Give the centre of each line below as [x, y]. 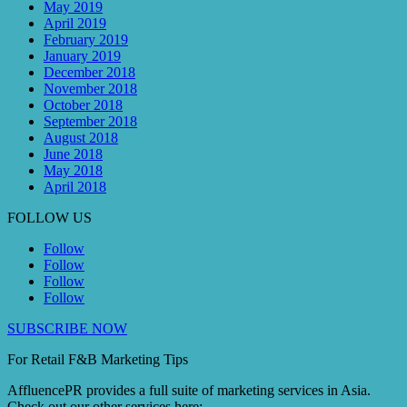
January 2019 [82, 56]
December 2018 [89, 73]
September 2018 [90, 122]
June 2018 [73, 154]
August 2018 [81, 138]
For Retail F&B [54, 360]
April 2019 [75, 24]
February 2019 [86, 40]
